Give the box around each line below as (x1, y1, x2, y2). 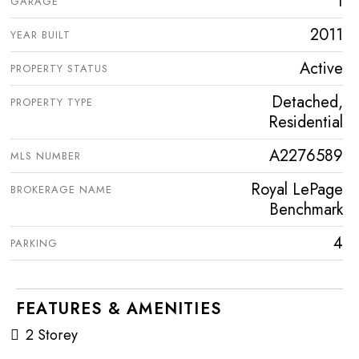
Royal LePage (251, 178, 343, 201)
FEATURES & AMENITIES (16, 297, 221, 321)
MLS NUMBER (10, 148, 81, 163)
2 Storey (26, 325, 78, 345)
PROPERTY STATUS (10, 61, 108, 76)
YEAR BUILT (10, 27, 71, 42)
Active (300, 57, 343, 80)
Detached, (272, 91, 343, 114)
